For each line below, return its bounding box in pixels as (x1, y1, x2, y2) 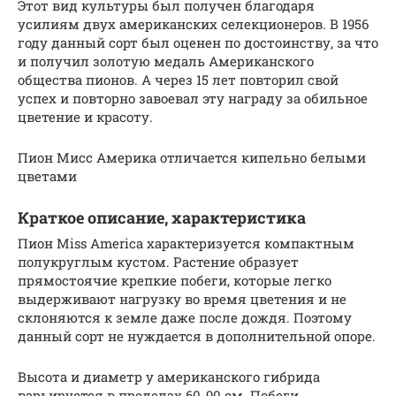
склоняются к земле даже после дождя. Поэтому (18, 308, 352, 327)
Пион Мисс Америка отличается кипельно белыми (18, 148, 366, 167)
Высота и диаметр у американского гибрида (18, 368, 320, 386)
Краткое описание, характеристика (18, 207, 306, 229)
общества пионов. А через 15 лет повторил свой (18, 71, 339, 89)
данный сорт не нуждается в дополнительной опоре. (18, 327, 376, 346)
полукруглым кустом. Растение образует (18, 253, 299, 271)
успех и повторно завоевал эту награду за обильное (18, 89, 368, 108)
